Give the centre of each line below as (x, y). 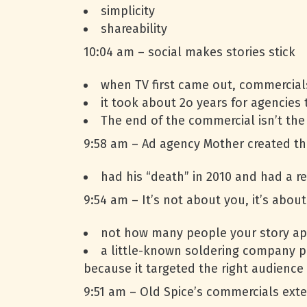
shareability (134, 29)
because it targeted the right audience (194, 269)
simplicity (128, 11)
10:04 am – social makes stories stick (189, 52)
